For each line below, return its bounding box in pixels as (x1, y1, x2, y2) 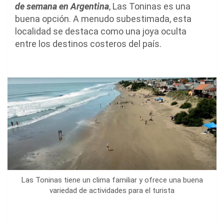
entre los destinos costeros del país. (15, 38, 161, 49)
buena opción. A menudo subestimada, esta (15, 13, 191, 24)
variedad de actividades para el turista (49, 185, 174, 195)
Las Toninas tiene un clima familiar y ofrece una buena (21, 175, 203, 184)
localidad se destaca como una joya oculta (15, 25, 186, 36)
